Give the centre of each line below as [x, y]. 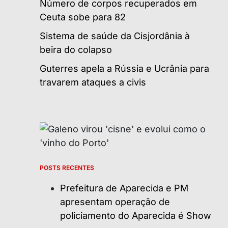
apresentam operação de [115, 202]
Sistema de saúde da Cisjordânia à [115, 36]
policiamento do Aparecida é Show [136, 215]
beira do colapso [76, 49]
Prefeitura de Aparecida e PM [124, 188]
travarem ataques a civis [93, 82]
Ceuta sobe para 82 [84, 17]
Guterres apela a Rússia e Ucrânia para [124, 68]
